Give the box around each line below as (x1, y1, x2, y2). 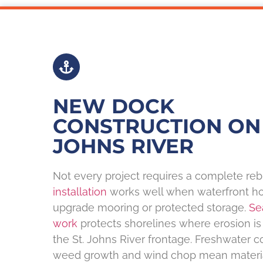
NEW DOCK (53, 94, 174, 119)
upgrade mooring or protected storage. (53, 201, 249, 214)
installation (53, 186, 107, 198)
